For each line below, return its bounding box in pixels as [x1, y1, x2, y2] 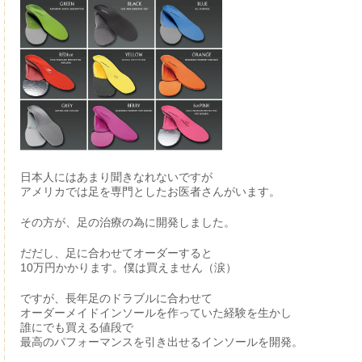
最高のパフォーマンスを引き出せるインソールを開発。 [19, 335, 303, 348]
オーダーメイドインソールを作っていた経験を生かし [19, 305, 292, 319]
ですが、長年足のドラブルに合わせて [19, 291, 213, 305]
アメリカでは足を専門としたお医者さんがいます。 [19, 184, 280, 198]
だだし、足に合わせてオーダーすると [19, 246, 213, 259]
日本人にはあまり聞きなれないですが [19, 170, 213, 183]
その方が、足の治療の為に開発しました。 [19, 215, 235, 229]
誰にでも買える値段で [19, 320, 133, 334]
